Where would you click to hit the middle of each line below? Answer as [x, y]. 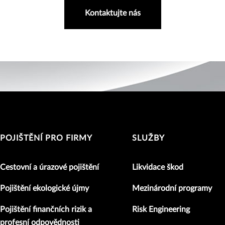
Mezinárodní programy [172, 188]
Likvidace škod [157, 167]
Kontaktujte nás [113, 13]
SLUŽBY [148, 138]
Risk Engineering [161, 209]
